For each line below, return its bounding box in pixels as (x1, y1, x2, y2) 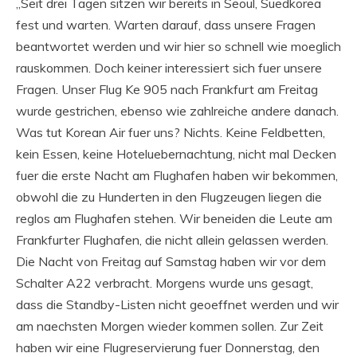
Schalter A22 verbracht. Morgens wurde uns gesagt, (16, 275, 313, 291)
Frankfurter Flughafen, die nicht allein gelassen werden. (16, 232, 328, 248)
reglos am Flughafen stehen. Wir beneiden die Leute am (16, 210, 332, 226)
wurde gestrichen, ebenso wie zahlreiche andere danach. (16, 103, 339, 119)
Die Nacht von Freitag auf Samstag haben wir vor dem (16, 253, 326, 269)
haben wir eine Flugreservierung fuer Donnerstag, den (16, 339, 320, 355)
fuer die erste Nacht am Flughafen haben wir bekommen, (16, 167, 338, 183)
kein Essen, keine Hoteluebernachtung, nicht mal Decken (16, 146, 336, 162)
